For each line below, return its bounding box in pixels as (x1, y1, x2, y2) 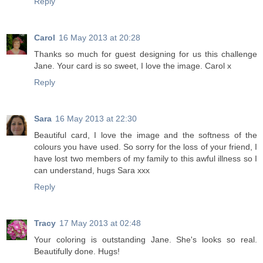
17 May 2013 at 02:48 (59, 218, 141, 228)
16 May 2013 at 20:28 (59, 33, 140, 43)
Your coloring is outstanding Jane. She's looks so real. (34, 235, 257, 245)
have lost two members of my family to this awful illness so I (34, 154, 257, 164)
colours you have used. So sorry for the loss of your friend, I (34, 142, 257, 152)
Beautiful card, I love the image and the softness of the (34, 130, 257, 140)
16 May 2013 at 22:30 (55, 114, 137, 124)
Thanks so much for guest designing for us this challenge (34, 49, 257, 59)
